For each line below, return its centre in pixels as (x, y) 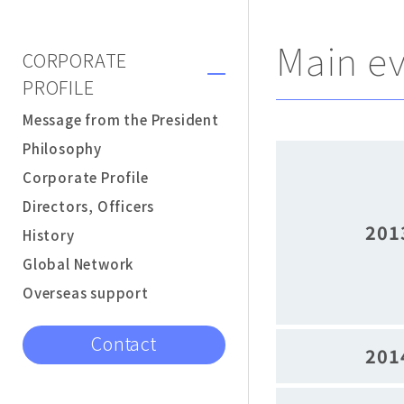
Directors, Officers (89, 206)
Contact (124, 343)
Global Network (78, 264)
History (49, 235)
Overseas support (86, 293)
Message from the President (121, 119)
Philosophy (62, 148)
